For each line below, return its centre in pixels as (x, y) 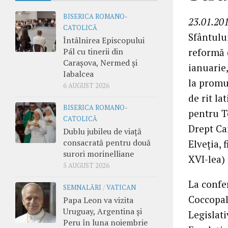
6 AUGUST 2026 (86, 85)
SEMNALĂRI (82, 187)
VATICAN (121, 187)
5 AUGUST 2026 (86, 165)
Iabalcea (78, 74)
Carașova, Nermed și (100, 62)
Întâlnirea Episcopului (104, 40)
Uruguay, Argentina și (103, 211)
